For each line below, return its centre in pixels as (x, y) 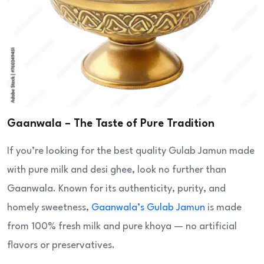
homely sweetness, (49, 208)
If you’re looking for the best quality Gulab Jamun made (131, 151)
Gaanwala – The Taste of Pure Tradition (111, 124)
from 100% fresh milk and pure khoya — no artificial (122, 227)
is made (225, 208)
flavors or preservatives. (61, 246)
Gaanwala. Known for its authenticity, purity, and (116, 189)
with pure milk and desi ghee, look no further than (117, 170)
